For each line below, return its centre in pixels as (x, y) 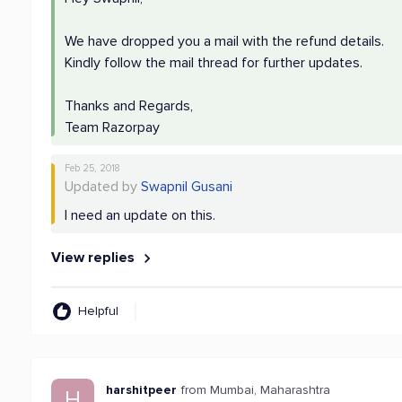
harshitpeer (142, 390)
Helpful (99, 311)
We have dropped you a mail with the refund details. (225, 41)
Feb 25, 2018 (93, 168)
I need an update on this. (140, 215)
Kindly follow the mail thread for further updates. (214, 63)
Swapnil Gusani (187, 187)
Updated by (103, 187)
